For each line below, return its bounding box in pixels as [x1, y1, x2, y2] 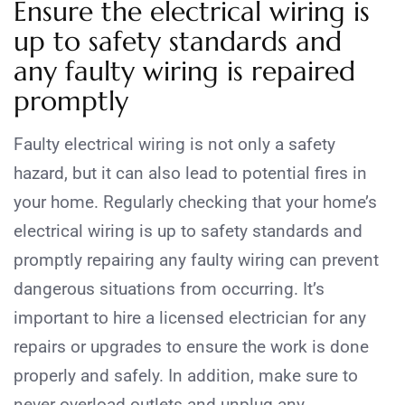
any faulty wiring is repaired [14, 53, 355, 88]
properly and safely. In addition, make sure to [14, 364, 358, 386]
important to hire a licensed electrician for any [14, 306, 366, 328]
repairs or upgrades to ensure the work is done [14, 335, 369, 357]
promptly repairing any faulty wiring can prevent [14, 249, 379, 270]
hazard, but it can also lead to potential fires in [14, 162, 367, 184]
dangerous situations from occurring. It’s [14, 278, 325, 299]
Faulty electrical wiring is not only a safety [14, 133, 335, 155]
